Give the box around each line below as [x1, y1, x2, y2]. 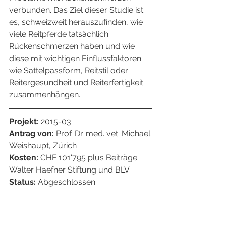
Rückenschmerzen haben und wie [9, 41, 137, 51]
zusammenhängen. [9, 89, 80, 99]
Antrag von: [9, 128, 56, 138]
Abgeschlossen [38, 177, 95, 187]
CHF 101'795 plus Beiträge [40, 152, 139, 162]
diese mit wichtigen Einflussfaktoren [9, 53, 143, 63]
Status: [9, 177, 38, 187]
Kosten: [9, 152, 40, 162]
